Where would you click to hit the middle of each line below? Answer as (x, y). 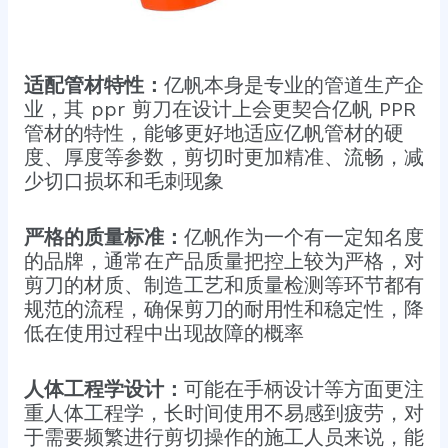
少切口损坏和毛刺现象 (123, 181)
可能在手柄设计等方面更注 (303, 389)
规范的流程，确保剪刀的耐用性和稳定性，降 (223, 309)
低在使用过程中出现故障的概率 (163, 333)
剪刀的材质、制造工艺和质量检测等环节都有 (223, 285)
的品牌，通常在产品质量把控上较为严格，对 (223, 261)
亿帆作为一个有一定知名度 (303, 237)
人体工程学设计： (103, 389)
